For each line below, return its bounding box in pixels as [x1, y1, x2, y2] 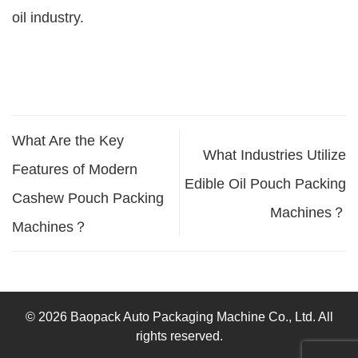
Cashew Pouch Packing [12, 189, 164, 206]
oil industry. [12, 10, 84, 26]
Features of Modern [12, 161, 137, 177]
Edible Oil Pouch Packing [185, 175, 346, 192]
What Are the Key [12, 132, 124, 149]
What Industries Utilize [203, 146, 346, 163]
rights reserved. [135, 329, 223, 344]
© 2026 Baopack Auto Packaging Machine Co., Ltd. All [25, 310, 333, 324]
